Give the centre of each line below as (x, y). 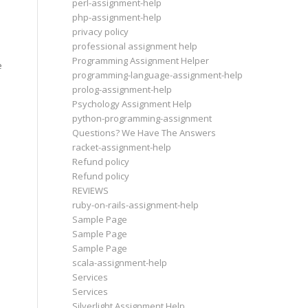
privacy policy (101, 32)
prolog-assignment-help (122, 89)
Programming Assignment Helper (141, 60)
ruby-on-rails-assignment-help (136, 205)
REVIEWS (91, 190)
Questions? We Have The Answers (144, 133)
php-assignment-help (117, 17)
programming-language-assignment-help (158, 75)
